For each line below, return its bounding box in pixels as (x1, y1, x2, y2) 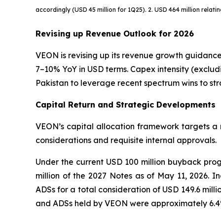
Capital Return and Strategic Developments (36, 100, 216, 110)
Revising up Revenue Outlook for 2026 (36, 29, 194, 38)
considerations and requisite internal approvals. (36, 135, 217, 145)
